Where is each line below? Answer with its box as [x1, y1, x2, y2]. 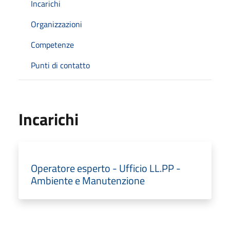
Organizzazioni [31, 17, 82, 30]
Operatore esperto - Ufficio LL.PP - [31, 160, 181, 176]
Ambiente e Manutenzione [31, 172, 145, 188]
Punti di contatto [31, 59, 90, 71]
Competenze [31, 38, 74, 51]
